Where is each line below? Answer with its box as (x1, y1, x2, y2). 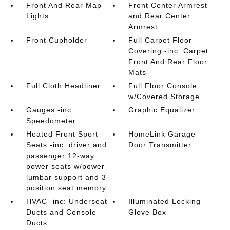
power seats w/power (26, 162, 105, 170)
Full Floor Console (128, 82, 198, 90)
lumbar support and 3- (26, 173, 109, 181)
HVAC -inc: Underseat (26, 197, 107, 205)
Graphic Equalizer (128, 106, 196, 114)
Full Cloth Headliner (26, 82, 101, 90)
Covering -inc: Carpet (128, 47, 209, 55)
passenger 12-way (26, 151, 94, 160)
